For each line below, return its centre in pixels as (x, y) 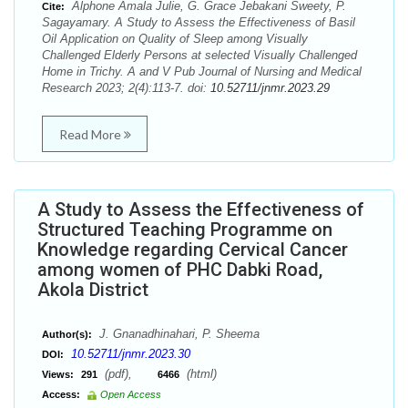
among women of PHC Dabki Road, (180, 270)
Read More (91, 134)
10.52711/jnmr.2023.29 (270, 88)
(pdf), (129, 374)
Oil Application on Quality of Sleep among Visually (175, 39)
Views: (58, 374)
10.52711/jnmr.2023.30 (131, 354)
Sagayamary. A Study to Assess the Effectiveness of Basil (199, 22)
